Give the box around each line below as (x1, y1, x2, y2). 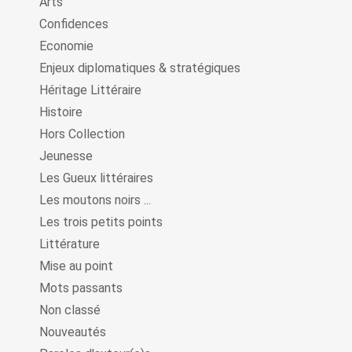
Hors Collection (39, 126, 125, 141)
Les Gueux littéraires (39, 170, 153, 185)
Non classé (39, 302, 101, 317)
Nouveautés (39, 324, 106, 339)
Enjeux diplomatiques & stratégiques (39, 60, 240, 75)
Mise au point (39, 258, 113, 273)
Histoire (39, 104, 82, 119)
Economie (39, 38, 93, 53)
